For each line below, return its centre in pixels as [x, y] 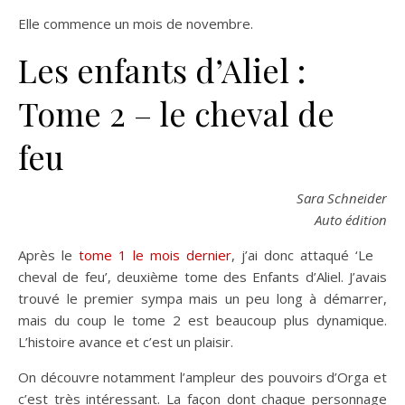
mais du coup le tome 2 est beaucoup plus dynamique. [202, 320]
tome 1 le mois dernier [152, 254]
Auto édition [351, 219]
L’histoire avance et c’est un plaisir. [126, 341]
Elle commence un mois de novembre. [136, 23]
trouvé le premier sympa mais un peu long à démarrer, [202, 298]
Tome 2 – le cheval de [176, 113]
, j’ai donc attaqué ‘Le [302, 254]
